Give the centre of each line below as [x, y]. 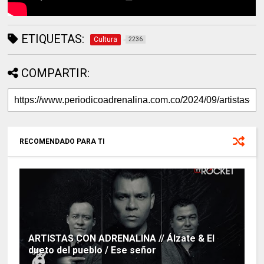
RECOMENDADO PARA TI [62, 141]
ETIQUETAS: [52, 39]
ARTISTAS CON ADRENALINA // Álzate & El [122, 238]
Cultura [106, 39]
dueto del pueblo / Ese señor [93, 250]
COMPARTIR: [56, 73]
